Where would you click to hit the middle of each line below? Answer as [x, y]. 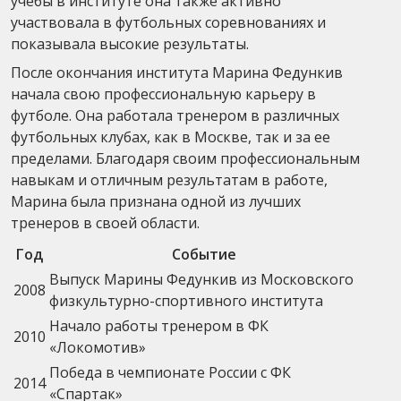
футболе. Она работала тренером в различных [175, 115]
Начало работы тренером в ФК [159, 325]
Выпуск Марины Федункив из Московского [201, 279]
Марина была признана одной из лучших [156, 201]
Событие [204, 254]
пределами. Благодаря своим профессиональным [185, 158]
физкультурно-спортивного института [186, 300]
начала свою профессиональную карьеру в [163, 94]
